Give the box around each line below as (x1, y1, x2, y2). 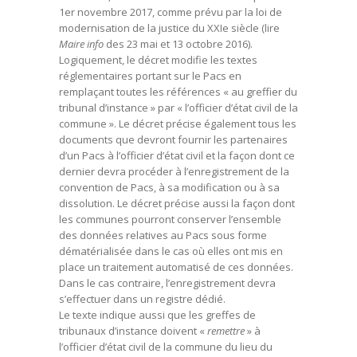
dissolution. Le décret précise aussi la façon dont (59, 196, 295, 211)
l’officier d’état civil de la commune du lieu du (59, 339, 273, 355)
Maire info (59, 37, 104, 52)
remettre (207, 324, 245, 339)
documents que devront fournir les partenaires (59, 132, 288, 147)
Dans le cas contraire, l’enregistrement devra (59, 276, 276, 291)
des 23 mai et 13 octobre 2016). (104, 37, 253, 52)
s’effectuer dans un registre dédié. (59, 292, 226, 307)
